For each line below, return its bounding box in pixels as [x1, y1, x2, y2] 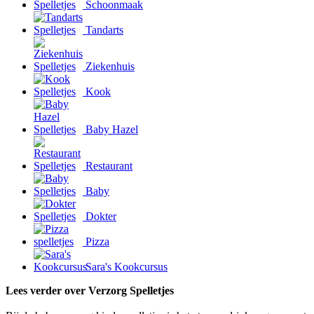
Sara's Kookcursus [83, 260, 168, 273]
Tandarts [83, 23, 123, 36]
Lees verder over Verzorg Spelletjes [6, 284, 174, 296]
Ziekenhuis [83, 60, 135, 72]
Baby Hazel [83, 123, 138, 135]
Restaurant [83, 159, 132, 172]
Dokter [83, 210, 116, 222]
